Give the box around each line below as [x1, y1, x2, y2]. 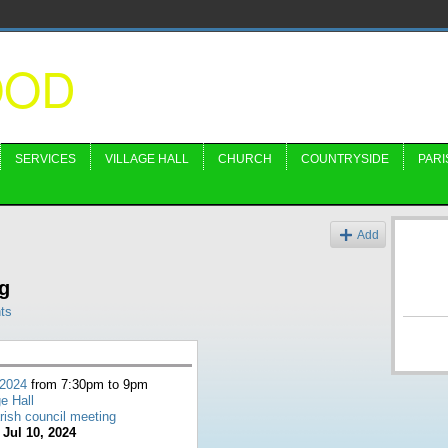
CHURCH [218, 152, 272, 166]
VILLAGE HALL [105, 152, 189, 166]
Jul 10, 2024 [3, 425, 76, 440]
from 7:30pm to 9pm [27, 377, 148, 392]
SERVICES [15, 152, 76, 166]
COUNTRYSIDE [301, 152, 389, 166]
